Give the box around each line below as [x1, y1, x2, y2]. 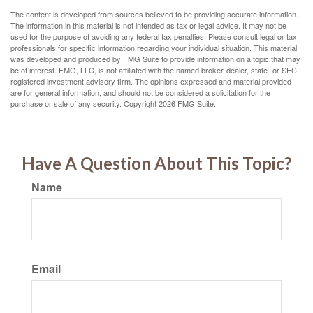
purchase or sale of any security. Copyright [10, 98, 159, 109]
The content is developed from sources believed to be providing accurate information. [10, 8, 298, 20]
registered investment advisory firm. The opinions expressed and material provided [10, 75, 291, 87]
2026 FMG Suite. [159, 98, 216, 109]
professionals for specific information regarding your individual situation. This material [10, 42, 297, 53]
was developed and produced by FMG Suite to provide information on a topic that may [10, 53, 300, 64]
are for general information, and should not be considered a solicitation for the [10, 87, 270, 98]
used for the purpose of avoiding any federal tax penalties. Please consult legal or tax [10, 31, 297, 42]
